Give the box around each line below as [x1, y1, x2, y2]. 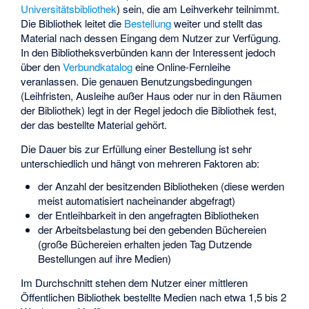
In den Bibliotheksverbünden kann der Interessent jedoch [21, 45, 276, 60]
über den [21, 59, 63, 74]
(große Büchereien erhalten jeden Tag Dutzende [37, 236, 252, 251]
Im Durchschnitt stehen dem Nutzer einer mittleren [21, 275, 248, 290]
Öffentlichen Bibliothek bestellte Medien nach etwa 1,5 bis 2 [21, 289, 287, 304]
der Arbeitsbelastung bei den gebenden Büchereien [37, 221, 266, 237]
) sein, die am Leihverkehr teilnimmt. [117, 1, 280, 17]
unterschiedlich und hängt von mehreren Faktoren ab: [21, 155, 260, 170]
